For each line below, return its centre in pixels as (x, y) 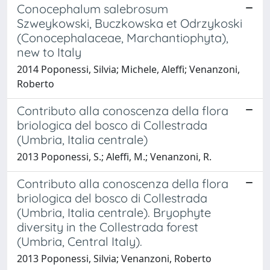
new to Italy (49, 52)
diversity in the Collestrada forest (108, 227)
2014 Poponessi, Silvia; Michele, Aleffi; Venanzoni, (128, 69)
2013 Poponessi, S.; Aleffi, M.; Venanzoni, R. (114, 156)
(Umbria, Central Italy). (80, 241)
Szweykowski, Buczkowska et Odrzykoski (130, 23)
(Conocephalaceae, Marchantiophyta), (123, 37)
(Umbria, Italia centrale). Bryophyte (114, 212)
